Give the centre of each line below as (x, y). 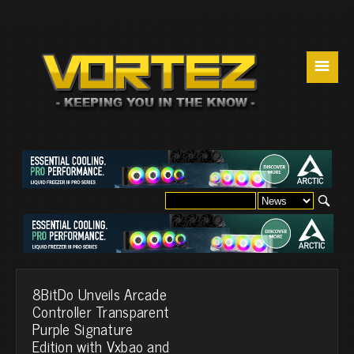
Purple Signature (83, 328)
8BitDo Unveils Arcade (100, 293)
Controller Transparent (101, 311)
